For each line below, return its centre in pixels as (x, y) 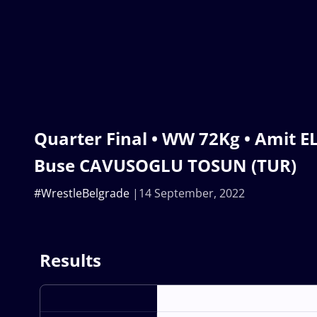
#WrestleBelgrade (82, 194)
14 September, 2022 (192, 194)
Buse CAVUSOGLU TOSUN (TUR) (165, 166)
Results (70, 260)
